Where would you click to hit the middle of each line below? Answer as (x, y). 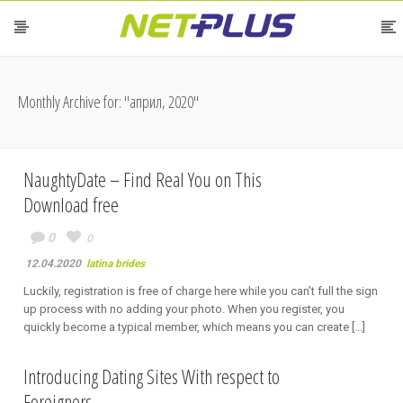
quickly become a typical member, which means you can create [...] (194, 327)
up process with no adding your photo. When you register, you (184, 309)
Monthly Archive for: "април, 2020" (108, 102)
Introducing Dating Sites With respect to (152, 376)
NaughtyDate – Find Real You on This (143, 179)
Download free (71, 204)
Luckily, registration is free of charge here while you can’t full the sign (201, 291)
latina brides (116, 264)
